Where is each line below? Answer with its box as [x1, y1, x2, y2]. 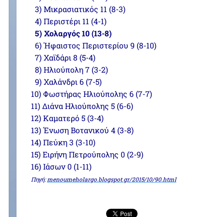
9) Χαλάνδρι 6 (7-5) [31, 77, 102, 87]
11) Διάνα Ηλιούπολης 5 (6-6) [31, 101, 133, 111]
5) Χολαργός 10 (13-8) [31, 28, 112, 38]
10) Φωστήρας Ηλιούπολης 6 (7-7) [31, 89, 152, 99]
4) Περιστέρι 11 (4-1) [31, 16, 107, 26]
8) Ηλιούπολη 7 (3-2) [31, 64, 108, 75]
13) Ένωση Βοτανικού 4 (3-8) [31, 125, 134, 135]
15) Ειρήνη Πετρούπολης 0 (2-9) [31, 149, 143, 159]
